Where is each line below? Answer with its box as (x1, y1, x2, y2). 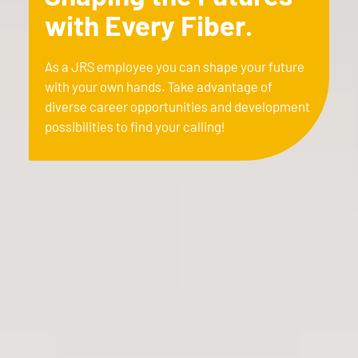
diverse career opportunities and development (45, 97, 310, 114)
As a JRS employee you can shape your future (45, 58, 304, 74)
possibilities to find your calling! (45, 117, 225, 134)
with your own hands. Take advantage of (45, 78, 272, 94)
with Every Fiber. (45, 8, 253, 42)
